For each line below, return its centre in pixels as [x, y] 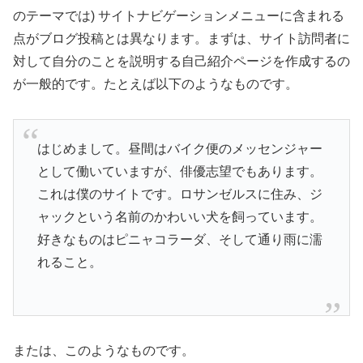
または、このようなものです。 [104, 351]
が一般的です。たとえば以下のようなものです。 [156, 84]
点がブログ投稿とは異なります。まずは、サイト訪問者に [181, 38]
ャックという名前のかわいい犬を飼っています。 [179, 217]
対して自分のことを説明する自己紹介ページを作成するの [181, 61]
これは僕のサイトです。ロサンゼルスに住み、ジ [179, 194]
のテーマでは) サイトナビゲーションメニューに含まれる [179, 16]
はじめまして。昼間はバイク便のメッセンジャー [179, 149]
